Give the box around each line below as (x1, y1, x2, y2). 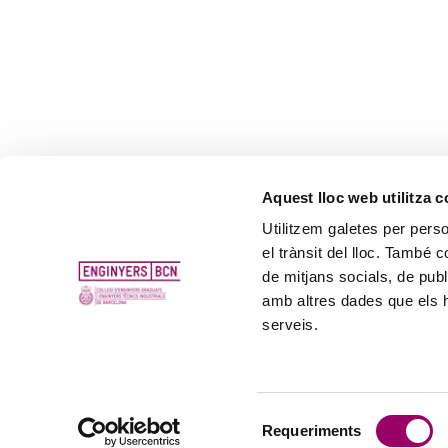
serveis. (262, 316, 319, 334)
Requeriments (262, 422, 362, 439)
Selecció (261, 409, 318, 427)
